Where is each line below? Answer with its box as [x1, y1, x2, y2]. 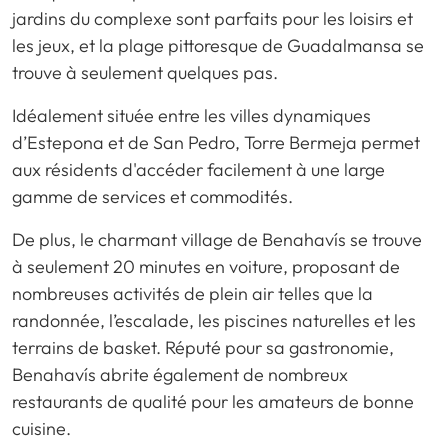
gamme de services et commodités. [12, 184, 293, 208]
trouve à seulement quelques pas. [12, 60, 278, 84]
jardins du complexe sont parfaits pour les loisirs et [12, 6, 413, 30]
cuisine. [12, 416, 71, 440]
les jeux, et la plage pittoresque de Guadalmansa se [12, 33, 424, 57]
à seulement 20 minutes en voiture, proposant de [12, 254, 400, 278]
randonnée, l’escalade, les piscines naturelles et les [12, 308, 416, 332]
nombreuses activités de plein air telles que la [12, 281, 373, 305]
